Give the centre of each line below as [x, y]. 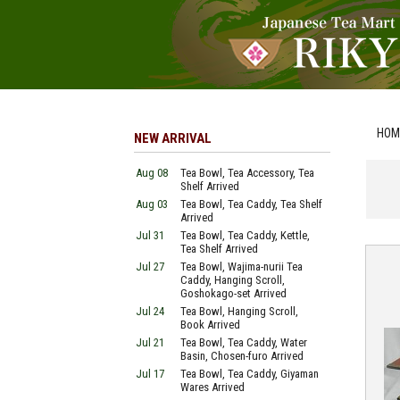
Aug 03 [152, 204]
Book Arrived [210, 325]
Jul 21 [150, 342]
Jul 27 [150, 267]
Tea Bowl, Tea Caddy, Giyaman [250, 374]
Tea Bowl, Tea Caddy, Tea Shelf [251, 204]
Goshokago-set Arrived [233, 293]
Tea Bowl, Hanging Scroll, [239, 311]
